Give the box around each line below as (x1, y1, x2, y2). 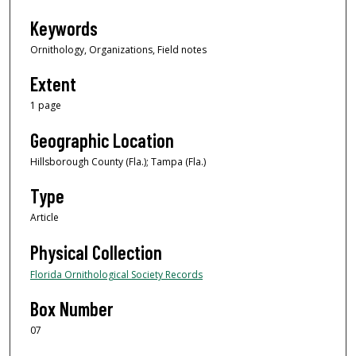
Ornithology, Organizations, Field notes (30, 42, 207, 56)
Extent (30, 72, 76, 96)
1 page (30, 99, 61, 113)
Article (30, 211, 59, 225)
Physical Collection (30, 240, 162, 264)
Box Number (30, 296, 113, 320)
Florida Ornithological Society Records (30, 267, 203, 281)
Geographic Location (30, 128, 174, 152)
